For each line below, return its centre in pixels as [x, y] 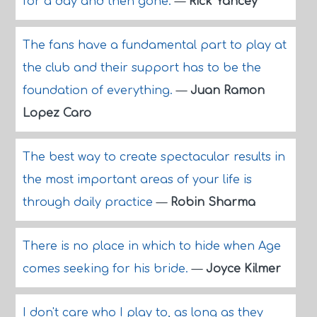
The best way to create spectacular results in [154, 157]
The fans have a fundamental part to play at [154, 45]
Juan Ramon [227, 91]
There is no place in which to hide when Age [151, 246]
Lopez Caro [57, 113]
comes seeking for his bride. [107, 269]
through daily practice [89, 202]
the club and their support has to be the [142, 68]
